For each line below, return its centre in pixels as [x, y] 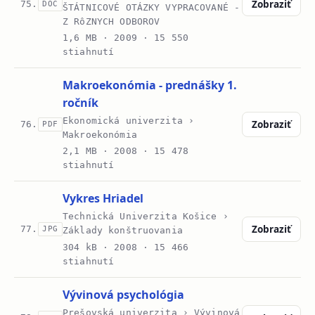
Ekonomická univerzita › [129, 120]
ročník [81, 102]
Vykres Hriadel [103, 199]
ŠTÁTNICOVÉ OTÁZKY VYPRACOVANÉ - [152, 7]
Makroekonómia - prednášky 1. [150, 85]
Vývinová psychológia [124, 294]
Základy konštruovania [123, 231]
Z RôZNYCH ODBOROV [111, 21]
